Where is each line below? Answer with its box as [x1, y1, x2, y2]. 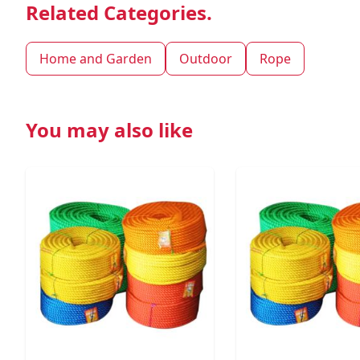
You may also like [26, 117, 193, 144]
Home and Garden [39, 50, 152, 68]
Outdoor [179, 50, 232, 68]
